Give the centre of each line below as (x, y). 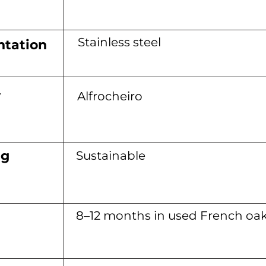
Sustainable (111, 156)
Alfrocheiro (110, 96)
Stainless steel (119, 42)
